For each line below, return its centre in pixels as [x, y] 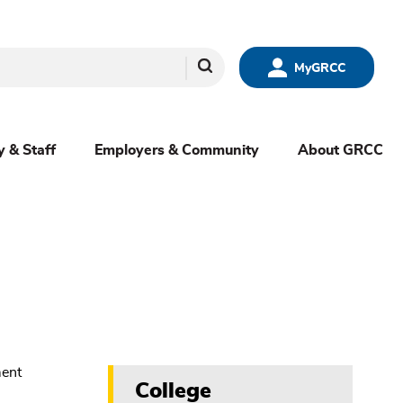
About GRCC [341, 151]
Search [221, 66]
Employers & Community [177, 151]
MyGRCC [320, 68]
